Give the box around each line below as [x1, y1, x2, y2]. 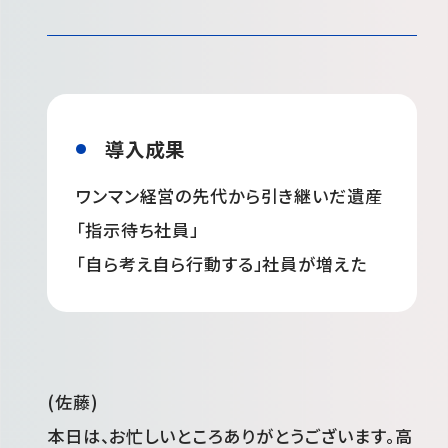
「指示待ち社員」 [76, 217, 200, 243]
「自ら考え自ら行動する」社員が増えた [76, 251, 367, 277]
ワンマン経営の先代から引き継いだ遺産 [76, 183, 383, 209]
